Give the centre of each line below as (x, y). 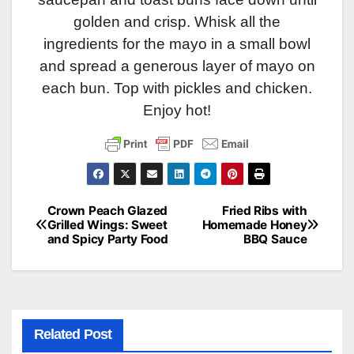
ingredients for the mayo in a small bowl (177, 43)
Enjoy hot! (177, 110)
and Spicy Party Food (107, 239)
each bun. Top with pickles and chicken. (177, 88)
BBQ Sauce (275, 239)
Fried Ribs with (264, 210)
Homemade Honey (254, 224)
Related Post (72, 335)
